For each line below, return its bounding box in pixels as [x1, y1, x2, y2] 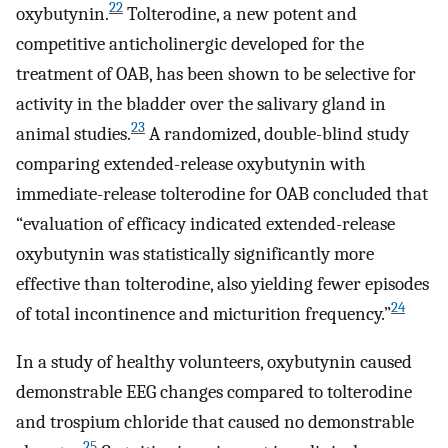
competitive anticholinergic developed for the [16, 32, 364, 55]
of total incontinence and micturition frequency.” [16, 302, 391, 325]
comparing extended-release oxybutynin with [16, 152, 366, 175]
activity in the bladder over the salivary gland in [16, 92, 386, 115]
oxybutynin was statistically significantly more [16, 242, 374, 265]
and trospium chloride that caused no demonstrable [16, 411, 414, 434]
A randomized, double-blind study [145, 122, 409, 145]
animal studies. [16, 122, 131, 145]
